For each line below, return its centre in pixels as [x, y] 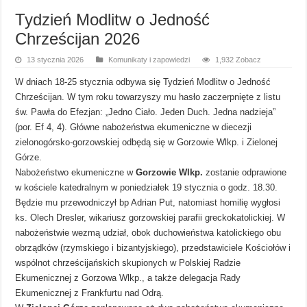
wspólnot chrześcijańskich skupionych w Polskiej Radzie [128, 262]
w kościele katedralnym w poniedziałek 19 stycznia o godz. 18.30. [147, 187]
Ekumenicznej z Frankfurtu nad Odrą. [90, 293]
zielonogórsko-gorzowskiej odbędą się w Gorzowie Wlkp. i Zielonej [147, 142]
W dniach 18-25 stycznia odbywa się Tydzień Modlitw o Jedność [143, 82]
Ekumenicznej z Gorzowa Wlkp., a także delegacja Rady [128, 278]
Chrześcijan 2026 [78, 38]
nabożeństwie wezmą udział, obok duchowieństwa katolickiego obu [148, 232]
